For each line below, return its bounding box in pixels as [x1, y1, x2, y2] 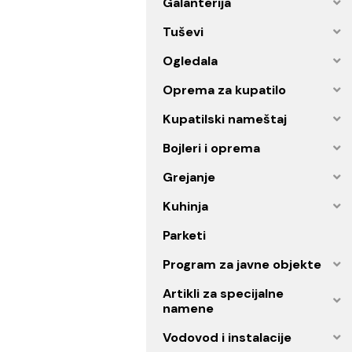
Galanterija [180, 32, 257, 52]
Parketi [180, 291, 229, 310]
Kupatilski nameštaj [180, 162, 319, 181]
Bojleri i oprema [180, 194, 289, 213]
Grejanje [180, 226, 240, 245]
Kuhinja [180, 258, 232, 277]
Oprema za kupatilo [180, 130, 318, 148]
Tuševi [180, 64, 226, 84]
